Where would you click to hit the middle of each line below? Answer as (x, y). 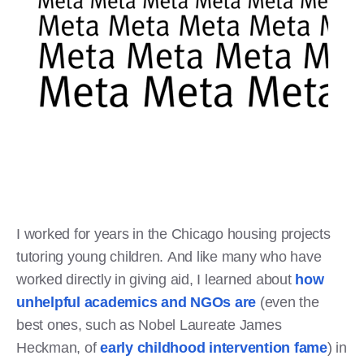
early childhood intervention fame (214, 347)
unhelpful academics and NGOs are (136, 302)
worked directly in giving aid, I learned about (156, 279)
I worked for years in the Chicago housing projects (173, 234)
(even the (288, 302)
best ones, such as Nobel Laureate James (149, 325)
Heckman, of (58, 347)
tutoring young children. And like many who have (169, 256)
